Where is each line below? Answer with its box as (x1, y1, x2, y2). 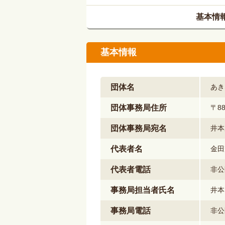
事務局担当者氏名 (110, 186, 175, 194)
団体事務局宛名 (110, 124, 167, 133)
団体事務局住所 (110, 103, 167, 112)
